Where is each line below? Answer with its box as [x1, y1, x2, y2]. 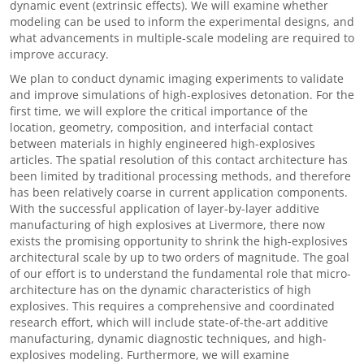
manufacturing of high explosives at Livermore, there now [10, 217, 325, 232]
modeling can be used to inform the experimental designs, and [10, 14, 354, 29]
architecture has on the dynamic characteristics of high [10, 282, 311, 297]
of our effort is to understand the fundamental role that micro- [10, 266, 351, 281]
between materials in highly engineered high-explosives [10, 136, 315, 151]
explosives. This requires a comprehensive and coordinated [10, 298, 335, 314]
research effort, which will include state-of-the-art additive [10, 314, 328, 330]
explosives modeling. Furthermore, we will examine [10, 347, 289, 362]
